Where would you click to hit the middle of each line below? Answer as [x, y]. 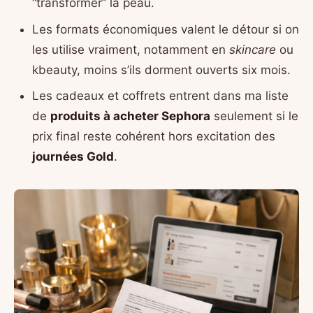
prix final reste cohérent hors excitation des [153, 137]
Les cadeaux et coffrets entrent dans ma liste [160, 96]
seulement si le [254, 116]
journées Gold [73, 157]
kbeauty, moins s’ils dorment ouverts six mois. [161, 70]
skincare [252, 49]
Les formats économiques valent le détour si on [165, 29]
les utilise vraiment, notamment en [130, 49]
